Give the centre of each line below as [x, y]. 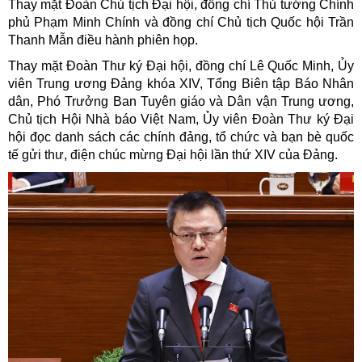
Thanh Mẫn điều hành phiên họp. [103, 40]
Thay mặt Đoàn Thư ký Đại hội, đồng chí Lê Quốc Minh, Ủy [181, 66]
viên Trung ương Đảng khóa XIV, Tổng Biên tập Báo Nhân [181, 84]
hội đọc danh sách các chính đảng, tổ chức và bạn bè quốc [181, 137]
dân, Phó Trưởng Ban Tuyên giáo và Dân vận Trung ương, [181, 102]
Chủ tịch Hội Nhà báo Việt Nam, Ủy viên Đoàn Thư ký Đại [181, 120]
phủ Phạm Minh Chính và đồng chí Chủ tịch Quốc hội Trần [181, 23]
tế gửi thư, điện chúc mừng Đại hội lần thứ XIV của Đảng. [173, 155]
